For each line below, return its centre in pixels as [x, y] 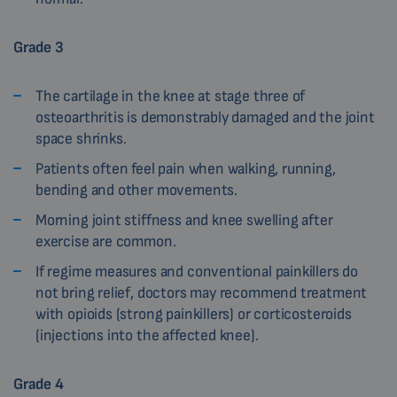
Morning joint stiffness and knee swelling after [184, 221]
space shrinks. [81, 139]
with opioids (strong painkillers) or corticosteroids [194, 315]
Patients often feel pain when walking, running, [186, 169]
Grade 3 [39, 48]
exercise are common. [106, 242]
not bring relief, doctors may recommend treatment [202, 293]
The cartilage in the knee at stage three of [171, 97]
